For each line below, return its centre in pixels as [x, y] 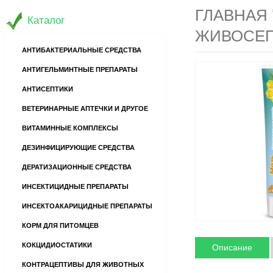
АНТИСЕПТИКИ [48, 89]
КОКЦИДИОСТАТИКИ [57, 245]
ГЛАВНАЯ [231, 15]
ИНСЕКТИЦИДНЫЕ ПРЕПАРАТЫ [75, 186]
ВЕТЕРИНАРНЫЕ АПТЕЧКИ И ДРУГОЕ [85, 108]
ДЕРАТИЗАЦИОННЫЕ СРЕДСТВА [77, 167]
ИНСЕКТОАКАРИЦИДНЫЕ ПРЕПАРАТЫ [87, 206]
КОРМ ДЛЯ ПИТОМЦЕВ [60, 225]
